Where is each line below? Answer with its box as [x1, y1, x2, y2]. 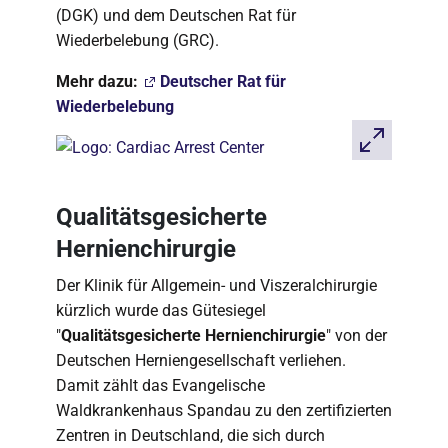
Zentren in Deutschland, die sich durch [56, 426, 325, 445]
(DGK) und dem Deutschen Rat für [56, 6, 296, 25]
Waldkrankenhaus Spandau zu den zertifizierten [56, 401, 392, 420]
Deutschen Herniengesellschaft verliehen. [56, 351, 346, 370]
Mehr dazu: [56, 72, 142, 91]
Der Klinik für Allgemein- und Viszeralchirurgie [56, 276, 377, 295]
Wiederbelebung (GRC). [56, 31, 219, 50]
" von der [326, 326, 387, 345]
